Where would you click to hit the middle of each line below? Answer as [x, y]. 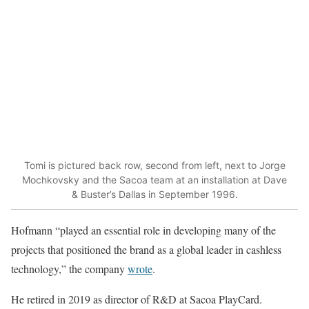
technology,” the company [69, 268]
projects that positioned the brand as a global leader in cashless [146, 249]
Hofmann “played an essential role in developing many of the [143, 230]
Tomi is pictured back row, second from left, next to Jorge [154, 166]
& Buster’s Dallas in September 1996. [154, 195]
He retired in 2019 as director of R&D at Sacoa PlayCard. [137, 299]
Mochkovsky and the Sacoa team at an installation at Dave [154, 180]
